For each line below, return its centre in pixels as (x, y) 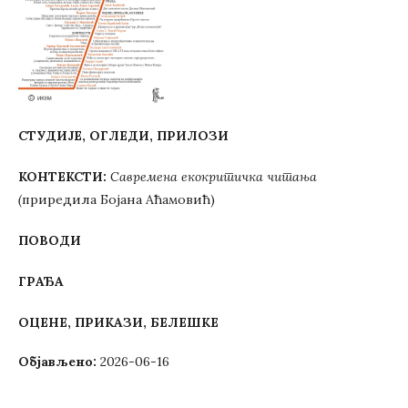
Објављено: (59, 362)
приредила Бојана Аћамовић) (118, 199)
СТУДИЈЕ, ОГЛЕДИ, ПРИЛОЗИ (123, 136)
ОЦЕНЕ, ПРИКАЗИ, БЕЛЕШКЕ (118, 322)
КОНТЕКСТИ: (64, 177)
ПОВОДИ (50, 240)
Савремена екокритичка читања (214, 177)
